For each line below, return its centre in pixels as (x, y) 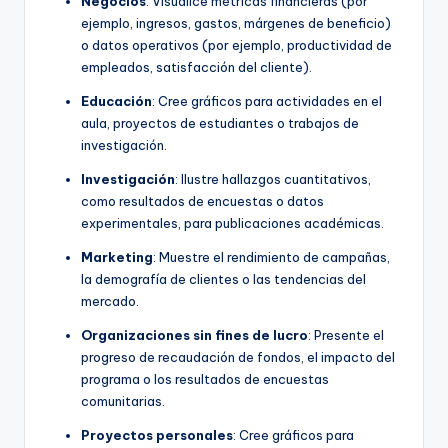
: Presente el (346, 335)
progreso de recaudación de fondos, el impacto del (238, 357)
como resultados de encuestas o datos (202, 201)
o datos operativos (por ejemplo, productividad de (236, 45)
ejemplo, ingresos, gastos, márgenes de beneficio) (236, 23)
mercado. (110, 301)
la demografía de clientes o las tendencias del (223, 279)
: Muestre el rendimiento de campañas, (271, 257)
